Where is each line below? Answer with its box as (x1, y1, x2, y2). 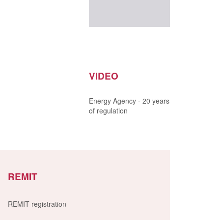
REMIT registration (8, 199, 66, 209)
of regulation (89, 106, 128, 115)
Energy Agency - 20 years (89, 96, 169, 106)
